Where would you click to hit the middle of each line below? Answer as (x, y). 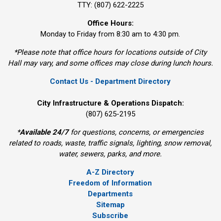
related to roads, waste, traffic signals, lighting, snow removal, (110, 143)
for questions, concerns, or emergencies (136, 132)
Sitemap (110, 205)
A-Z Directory (110, 172)
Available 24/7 (44, 132)
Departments (110, 194)
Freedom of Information (110, 183)
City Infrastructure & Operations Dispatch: (110, 103)
